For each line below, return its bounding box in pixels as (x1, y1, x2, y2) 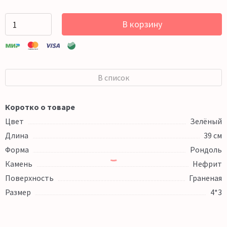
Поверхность (5, 173, 54, 183)
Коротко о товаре (5, 102, 75, 112)
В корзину (122, 18, 162, 30)
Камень (5, 159, 32, 169)
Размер (5, 187, 31, 198)
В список (98, 72, 129, 83)
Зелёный (190, 116, 222, 127)
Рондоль (190, 144, 222, 155)
